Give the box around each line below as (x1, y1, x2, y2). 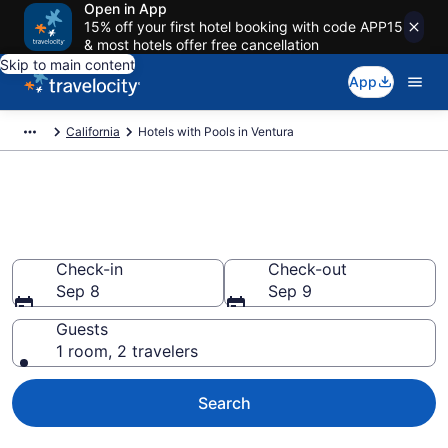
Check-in (56, 259, 123, 279)
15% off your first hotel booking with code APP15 (84, 18, 403, 35)
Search (197, 393, 251, 413)
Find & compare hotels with (12, 194, 372, 228)
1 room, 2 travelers (56, 341, 198, 361)
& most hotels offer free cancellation (84, 36, 319, 53)
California (66, 124, 120, 139)
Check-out (268, 259, 347, 279)
